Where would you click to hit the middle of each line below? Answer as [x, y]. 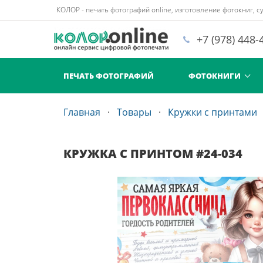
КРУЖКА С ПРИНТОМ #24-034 [153, 154]
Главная [82, 112]
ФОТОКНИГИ [215, 75]
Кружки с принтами [213, 112]
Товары [134, 112]
